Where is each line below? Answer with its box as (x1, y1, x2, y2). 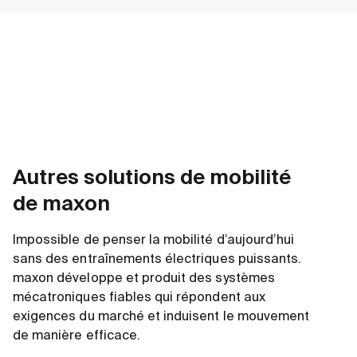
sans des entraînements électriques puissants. (13, 253, 302, 267)
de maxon (13, 194, 110, 216)
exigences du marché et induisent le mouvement (13, 311, 310, 324)
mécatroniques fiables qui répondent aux (13, 292, 265, 305)
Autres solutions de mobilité (13, 168, 291, 190)
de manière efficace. (13, 330, 140, 343)
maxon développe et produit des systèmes (13, 273, 275, 286)
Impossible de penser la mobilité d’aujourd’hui (13, 234, 295, 248)
